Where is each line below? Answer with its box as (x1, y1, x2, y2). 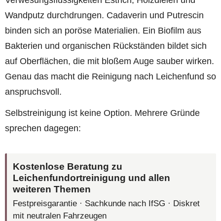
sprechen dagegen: (5, 123, 81, 134)
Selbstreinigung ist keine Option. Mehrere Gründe (5, 108, 200, 118)
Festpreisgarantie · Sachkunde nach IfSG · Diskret (13, 199, 200, 209)
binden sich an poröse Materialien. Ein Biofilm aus (5, 25, 201, 36)
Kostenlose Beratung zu (13, 160, 123, 172)
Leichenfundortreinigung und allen (13, 172, 171, 183)
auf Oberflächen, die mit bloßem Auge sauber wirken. (5, 56, 214, 66)
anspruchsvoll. (5, 86, 62, 97)
